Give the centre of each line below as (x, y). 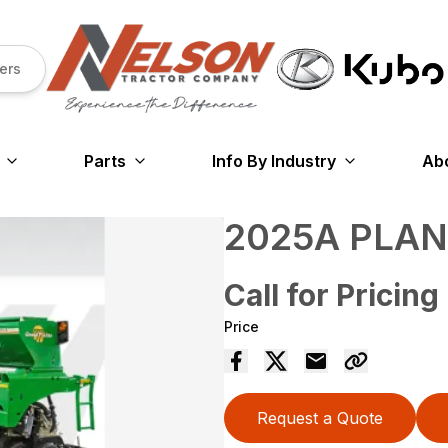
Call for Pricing (331, 295)
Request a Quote (320, 418)
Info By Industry (273, 161)
